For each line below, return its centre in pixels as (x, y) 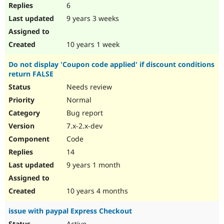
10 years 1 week (92, 44)
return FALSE (31, 74)
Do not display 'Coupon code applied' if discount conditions (111, 64)
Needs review (88, 87)
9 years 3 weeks (92, 18)
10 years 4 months (96, 191)
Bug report (84, 113)
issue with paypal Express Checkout (70, 211)
